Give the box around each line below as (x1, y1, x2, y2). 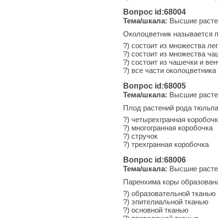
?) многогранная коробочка (123, 123, 213, 132)
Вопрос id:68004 (123, 7, 186, 16)
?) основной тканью (123, 205, 188, 214)
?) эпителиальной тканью (123, 197, 208, 206)
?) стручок (123, 131, 158, 140)
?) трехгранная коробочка (123, 140, 209, 148)
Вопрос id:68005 (123, 81, 186, 90)
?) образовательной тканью (123, 189, 216, 198)
